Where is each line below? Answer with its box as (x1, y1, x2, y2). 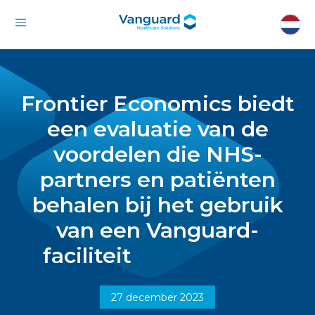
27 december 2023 (111, 291, 204, 304)
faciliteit (43, 243, 272, 269)
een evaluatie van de (46, 116, 269, 142)
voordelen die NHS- (53, 141, 262, 167)
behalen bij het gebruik (32, 192, 283, 218)
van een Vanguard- (56, 217, 259, 243)
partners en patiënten (39, 167, 276, 193)
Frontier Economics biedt (20, 91, 295, 117)
